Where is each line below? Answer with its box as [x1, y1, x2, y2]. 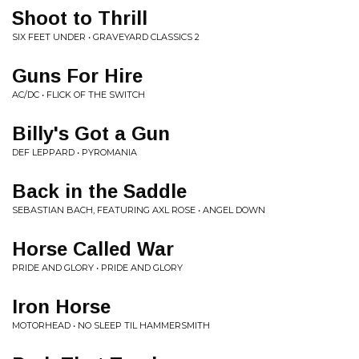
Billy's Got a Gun [12, 122, 170, 144]
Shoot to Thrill [12, 6, 147, 29]
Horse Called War [12, 237, 174, 260]
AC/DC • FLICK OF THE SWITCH [12, 88, 145, 100]
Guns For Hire [12, 64, 143, 87]
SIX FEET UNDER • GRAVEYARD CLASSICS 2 [12, 30, 200, 42]
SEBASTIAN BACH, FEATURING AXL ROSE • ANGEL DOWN [12, 204, 265, 216]
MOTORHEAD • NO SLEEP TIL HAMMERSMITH [12, 319, 210, 331]
